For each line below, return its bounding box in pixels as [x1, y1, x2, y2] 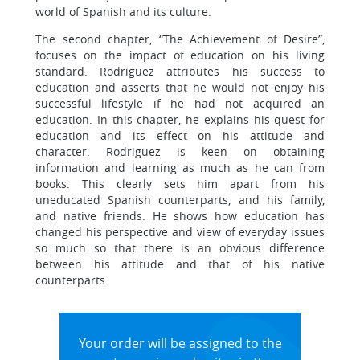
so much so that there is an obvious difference [35, 240, 325, 256]
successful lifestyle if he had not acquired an [35, 96, 325, 111]
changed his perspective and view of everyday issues [35, 224, 325, 239]
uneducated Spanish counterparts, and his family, [35, 192, 325, 207]
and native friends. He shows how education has [35, 208, 325, 223]
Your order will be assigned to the [78, 334, 282, 352]
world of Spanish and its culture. [35, 4, 211, 19]
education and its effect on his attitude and [35, 128, 325, 143]
